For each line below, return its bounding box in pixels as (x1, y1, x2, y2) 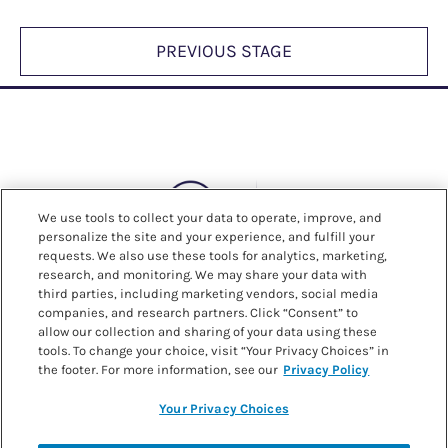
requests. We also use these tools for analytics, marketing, (38, 248, 388, 263)
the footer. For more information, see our (38, 362, 279, 377)
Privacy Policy (283, 362, 370, 377)
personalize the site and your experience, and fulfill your (38, 229, 376, 244)
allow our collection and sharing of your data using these (38, 324, 378, 339)
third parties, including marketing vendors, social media (38, 286, 379, 301)
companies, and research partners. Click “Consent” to (38, 305, 359, 320)
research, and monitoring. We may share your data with (38, 267, 368, 282)
